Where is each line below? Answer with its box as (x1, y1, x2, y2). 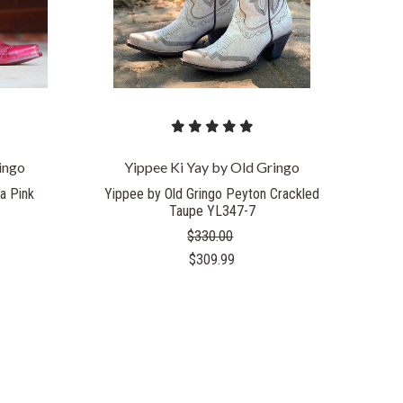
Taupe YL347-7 (168, 201, 255, 219)
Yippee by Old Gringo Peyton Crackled (104, 184, 320, 202)
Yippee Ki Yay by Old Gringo (124, 158, 300, 176)
